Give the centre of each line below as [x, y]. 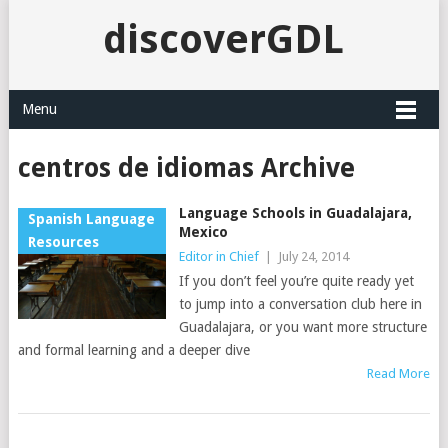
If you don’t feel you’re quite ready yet [296, 281]
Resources [63, 242]
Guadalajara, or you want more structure [302, 327]
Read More [399, 373]
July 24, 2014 [313, 256]
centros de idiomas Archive [186, 168]
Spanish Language [91, 219]
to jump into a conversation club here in [300, 304]
